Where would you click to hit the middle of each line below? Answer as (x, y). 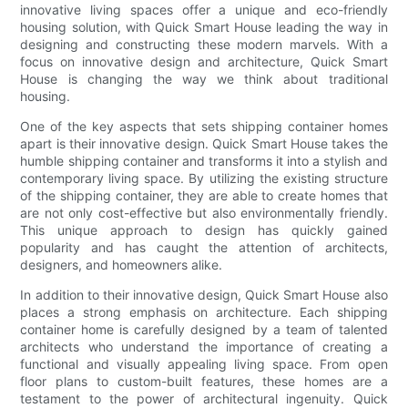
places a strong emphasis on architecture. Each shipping (204, 311)
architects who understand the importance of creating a (204, 346)
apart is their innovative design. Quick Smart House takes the (204, 143)
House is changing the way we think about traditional (204, 78)
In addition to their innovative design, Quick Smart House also (204, 294)
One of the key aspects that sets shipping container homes (204, 126)
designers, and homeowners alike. (122, 264)
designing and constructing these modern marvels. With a (204, 44)
